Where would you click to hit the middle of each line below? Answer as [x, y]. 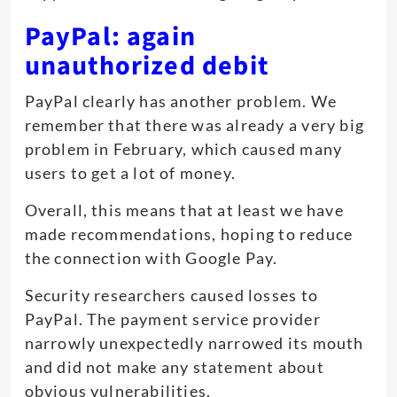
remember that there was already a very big [194, 125]
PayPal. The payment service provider [172, 319]
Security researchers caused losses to [171, 295]
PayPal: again [110, 36]
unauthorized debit [147, 66]
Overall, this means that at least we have [184, 210]
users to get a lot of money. [130, 172]
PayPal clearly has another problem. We [181, 101]
